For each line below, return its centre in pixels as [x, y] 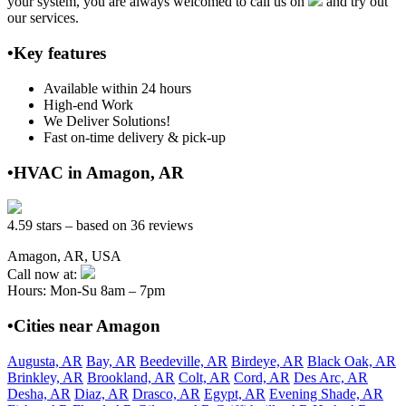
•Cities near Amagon [84, 326]
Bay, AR [111, 361]
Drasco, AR [166, 393]
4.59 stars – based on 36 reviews [100, 226]
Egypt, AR [235, 393]
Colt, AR [204, 377]
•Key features [57, 53]
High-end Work [88, 104]
